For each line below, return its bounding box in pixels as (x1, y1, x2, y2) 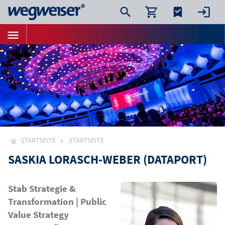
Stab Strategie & (8, 182, 76, 194)
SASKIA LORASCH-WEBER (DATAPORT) (8, 152, 207, 167)
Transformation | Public (8, 195, 106, 207)
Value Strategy (8, 208, 69, 220)
